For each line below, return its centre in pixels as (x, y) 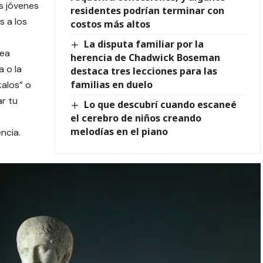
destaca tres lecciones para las (144, 71)
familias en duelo (111, 84)
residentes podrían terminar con (147, 10)
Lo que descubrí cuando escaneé (161, 104)
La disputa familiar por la (144, 44)
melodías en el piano (119, 131)
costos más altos (110, 24)
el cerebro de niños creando (136, 118)
